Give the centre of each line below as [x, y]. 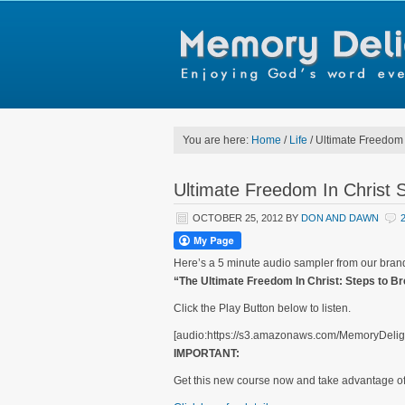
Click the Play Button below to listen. [262, 308]
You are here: [217, 140]
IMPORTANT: [207, 353]
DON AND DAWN [340, 218]
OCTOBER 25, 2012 [238, 218]
